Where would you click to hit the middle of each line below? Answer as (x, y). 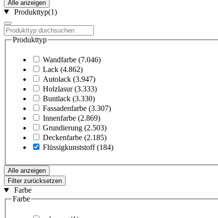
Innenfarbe (59, 118)
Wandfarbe (60, 60)
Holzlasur (58, 89)
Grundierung (63, 128)
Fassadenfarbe (65, 109)
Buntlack (57, 99)
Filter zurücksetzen (35, 181)
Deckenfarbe (63, 138)
